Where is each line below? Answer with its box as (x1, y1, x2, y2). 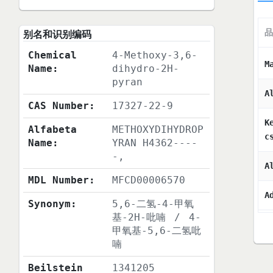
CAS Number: (28, 100, 96, 112)
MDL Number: (28, 174, 96, 186)
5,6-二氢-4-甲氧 (112, 198, 194, 210)
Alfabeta (28, 124, 77, 136)
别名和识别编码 (23, 29, 92, 41)
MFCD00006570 (112, 174, 186, 186)
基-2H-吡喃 (112, 211, 166, 224)
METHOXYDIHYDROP (112, 124, 204, 136)
